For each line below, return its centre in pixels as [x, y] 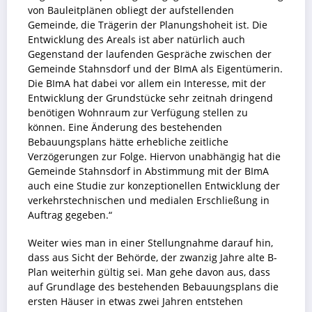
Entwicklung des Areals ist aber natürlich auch [136, 40]
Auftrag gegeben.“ [70, 216]
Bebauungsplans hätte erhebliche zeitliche [128, 142]
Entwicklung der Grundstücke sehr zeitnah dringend [150, 99]
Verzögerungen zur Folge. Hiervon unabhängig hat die [154, 157]
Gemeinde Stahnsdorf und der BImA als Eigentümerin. [155, 69]
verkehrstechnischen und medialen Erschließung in [149, 201]
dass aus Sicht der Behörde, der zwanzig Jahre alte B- [153, 258]
